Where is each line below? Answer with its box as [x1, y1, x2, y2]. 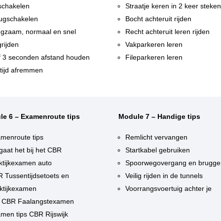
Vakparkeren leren [125, 40, 183, 49]
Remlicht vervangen [125, 133, 188, 142]
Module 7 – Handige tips [118, 112, 201, 121]
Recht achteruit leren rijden [125, 28, 210, 36]
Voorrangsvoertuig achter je [125, 184, 212, 193]
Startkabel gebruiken [125, 146, 190, 154]
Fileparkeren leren [125, 53, 183, 62]
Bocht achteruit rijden [125, 15, 192, 23]
